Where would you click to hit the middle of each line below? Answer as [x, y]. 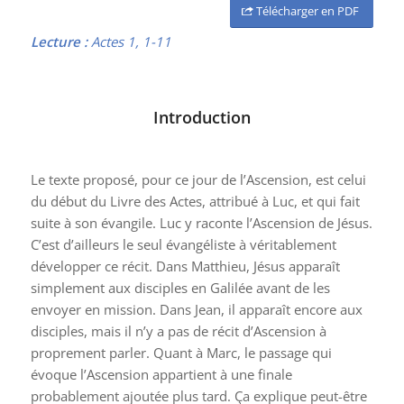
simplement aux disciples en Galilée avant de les [180, 287]
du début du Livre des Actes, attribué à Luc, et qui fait [195, 201]
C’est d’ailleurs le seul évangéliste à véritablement [183, 244]
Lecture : [60, 41]
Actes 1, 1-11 [131, 41]
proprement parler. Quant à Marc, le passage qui [181, 352]
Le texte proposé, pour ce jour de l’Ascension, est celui [198, 179]
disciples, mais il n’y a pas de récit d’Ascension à [178, 331]
